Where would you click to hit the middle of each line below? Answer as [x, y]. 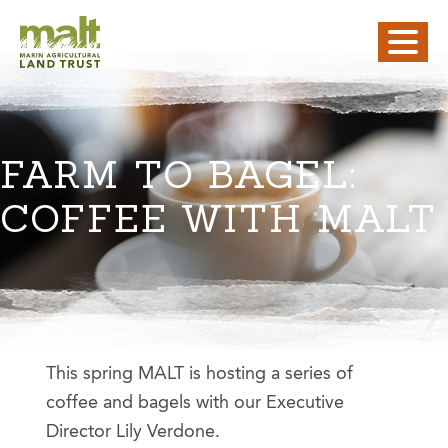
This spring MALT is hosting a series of [199, 373]
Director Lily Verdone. [133, 431]
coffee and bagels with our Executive [195, 402]
